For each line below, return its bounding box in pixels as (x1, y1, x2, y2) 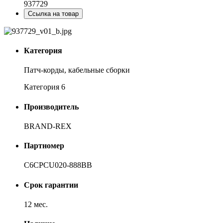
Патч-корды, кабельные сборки (24, 66, 130, 75)
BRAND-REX (24, 121, 72, 130)
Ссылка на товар (28, 9, 79, 17)
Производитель (24, 102, 79, 111)
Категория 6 (24, 83, 65, 92)
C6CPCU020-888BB (24, 161, 92, 170)
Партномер (24, 141, 64, 150)
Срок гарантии (24, 180, 78, 189)
